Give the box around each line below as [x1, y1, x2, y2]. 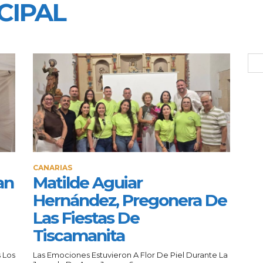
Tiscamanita [33, 225, 124, 245]
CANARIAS [33, 163, 72, 172]
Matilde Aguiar [33, 172, 142, 193]
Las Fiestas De [33, 207, 139, 228]
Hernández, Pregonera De [33, 190, 227, 210]
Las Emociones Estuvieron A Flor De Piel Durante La [33, 249, 228, 259]
